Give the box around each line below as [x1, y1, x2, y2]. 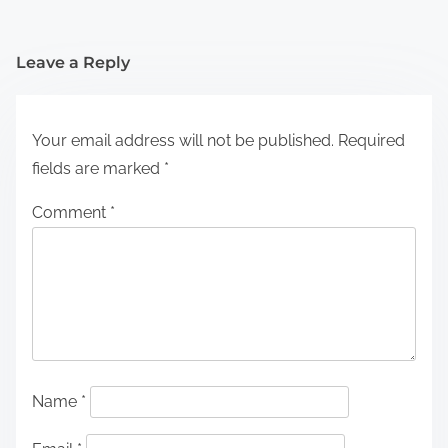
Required [338, 130, 405, 150]
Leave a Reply [16, 52, 130, 72]
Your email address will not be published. [32, 130, 334, 150]
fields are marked [32, 158, 164, 178]
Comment [32, 202, 110, 222]
